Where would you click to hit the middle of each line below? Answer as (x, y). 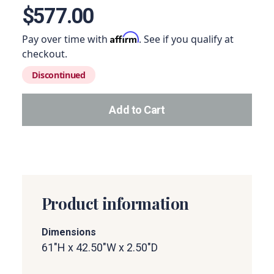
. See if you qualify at (186, 39)
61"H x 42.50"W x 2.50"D (99, 247)
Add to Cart (137, 110)
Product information (115, 203)
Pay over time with (66, 39)
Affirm (124, 37)
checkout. (44, 54)
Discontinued (58, 75)
